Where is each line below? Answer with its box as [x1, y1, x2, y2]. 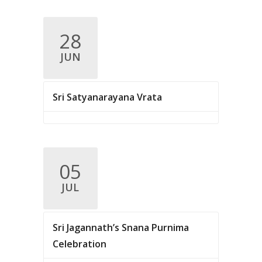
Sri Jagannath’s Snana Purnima [52, 221, 189, 234]
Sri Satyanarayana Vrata [52, 91, 162, 104]
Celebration [52, 237, 106, 250]
